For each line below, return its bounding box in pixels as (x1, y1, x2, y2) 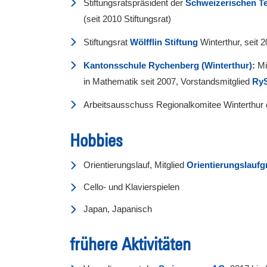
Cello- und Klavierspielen (83, 181, 179, 192)
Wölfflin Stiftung (130, 36, 198, 47)
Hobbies (70, 129, 122, 150)
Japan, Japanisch (83, 203, 152, 214)
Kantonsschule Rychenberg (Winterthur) (83, 60, 252, 70)
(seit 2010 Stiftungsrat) (83, 13, 171, 24)
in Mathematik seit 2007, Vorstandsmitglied (83, 76, 252, 86)
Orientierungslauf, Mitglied (83, 159, 187, 170)
